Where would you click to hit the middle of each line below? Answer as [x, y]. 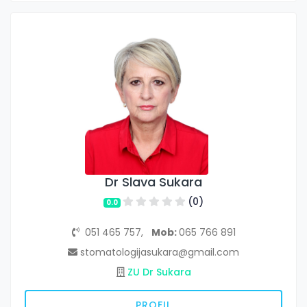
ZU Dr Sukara [159, 272]
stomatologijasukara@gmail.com [158, 253]
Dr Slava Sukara [153, 182]
